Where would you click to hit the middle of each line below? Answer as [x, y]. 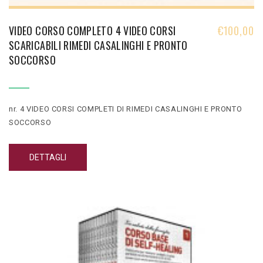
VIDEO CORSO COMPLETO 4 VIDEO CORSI [92, 30]
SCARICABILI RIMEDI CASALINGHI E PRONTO [98, 45]
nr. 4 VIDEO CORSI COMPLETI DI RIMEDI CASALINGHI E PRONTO [126, 109]
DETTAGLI [48, 157]
